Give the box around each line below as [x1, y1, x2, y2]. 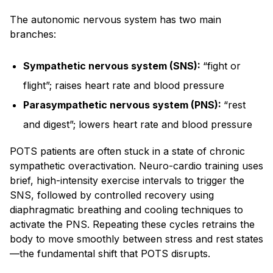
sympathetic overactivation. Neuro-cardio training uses [10, 159, 263, 172]
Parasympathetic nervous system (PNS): [23, 98, 224, 111]
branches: [10, 27, 56, 40]
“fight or [203, 59, 241, 72]
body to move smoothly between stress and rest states [10, 232, 263, 245]
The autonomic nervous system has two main [10, 13, 221, 26]
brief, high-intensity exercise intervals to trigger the [10, 174, 244, 186]
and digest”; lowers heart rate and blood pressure [23, 118, 253, 130]
